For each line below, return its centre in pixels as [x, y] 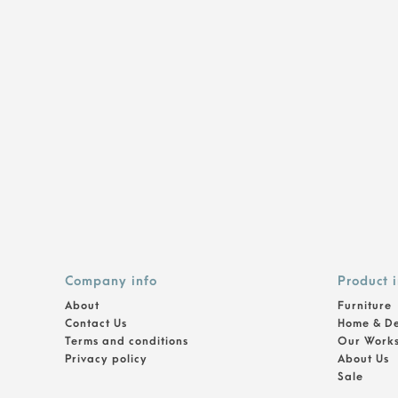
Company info [111, 281]
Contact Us [96, 323]
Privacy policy [106, 359]
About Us [363, 359]
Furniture [364, 306]
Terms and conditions [126, 341]
